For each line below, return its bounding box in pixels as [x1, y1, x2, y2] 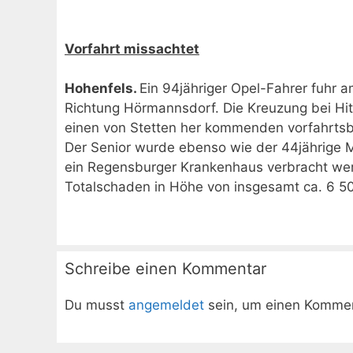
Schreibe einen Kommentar [65, 258, 266, 278]
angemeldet [128, 296, 204, 313]
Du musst [65, 296, 128, 313]
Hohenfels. [65, 80, 139, 96]
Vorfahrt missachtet [65, 40, 199, 57]
